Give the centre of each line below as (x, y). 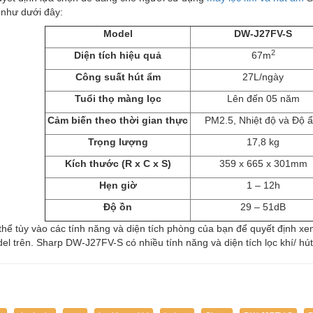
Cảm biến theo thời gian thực (118, 120)
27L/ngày (263, 77)
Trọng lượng (118, 141)
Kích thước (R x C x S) (118, 163)
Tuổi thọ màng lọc (118, 98)
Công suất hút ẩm (118, 77)
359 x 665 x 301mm (263, 163)
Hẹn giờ (118, 185)
